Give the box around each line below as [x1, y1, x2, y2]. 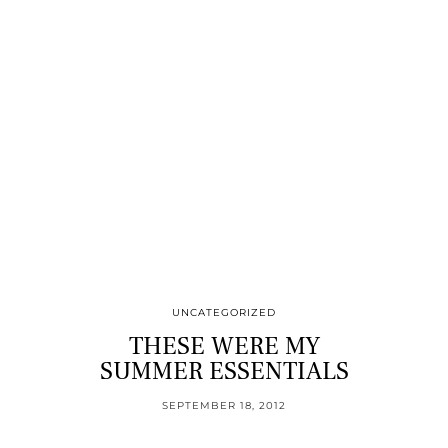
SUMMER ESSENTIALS [99, 354, 349, 387]
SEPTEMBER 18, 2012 [162, 398, 286, 412]
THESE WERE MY [128, 329, 320, 362]
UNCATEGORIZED [172, 305, 276, 319]
